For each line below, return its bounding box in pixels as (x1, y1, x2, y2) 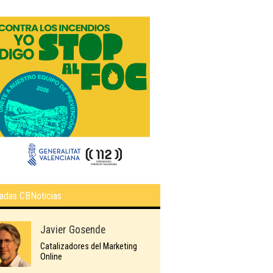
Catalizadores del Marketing (40, 241, 137, 252)
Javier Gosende (40, 223, 105, 236)
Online (40, 251, 62, 262)
